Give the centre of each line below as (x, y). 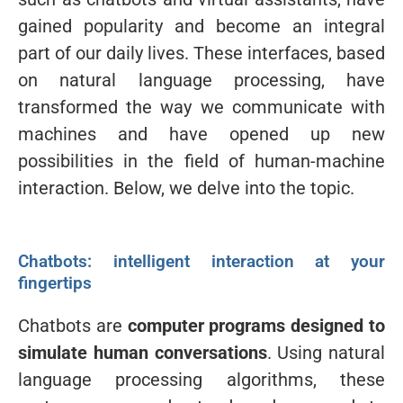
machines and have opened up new (201, 134)
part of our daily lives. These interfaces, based (201, 53)
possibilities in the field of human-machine (201, 161)
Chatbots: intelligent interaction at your (201, 261)
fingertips (55, 282)
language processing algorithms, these (201, 379)
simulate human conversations (143, 352)
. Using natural (326, 352)
